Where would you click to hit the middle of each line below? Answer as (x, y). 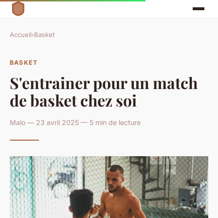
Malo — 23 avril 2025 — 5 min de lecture (75, 122)
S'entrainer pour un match (104, 82)
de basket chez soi (73, 100)
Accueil (21, 35)
